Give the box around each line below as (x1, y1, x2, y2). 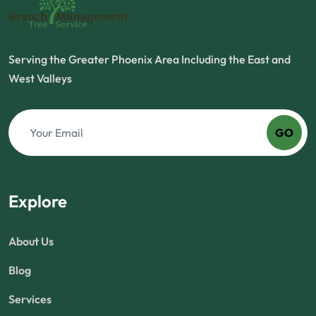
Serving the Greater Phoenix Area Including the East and (8, 52, 291, 67)
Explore (8, 190, 67, 212)
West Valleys (8, 71, 72, 86)
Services (8, 292, 51, 307)
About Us (8, 234, 54, 249)
